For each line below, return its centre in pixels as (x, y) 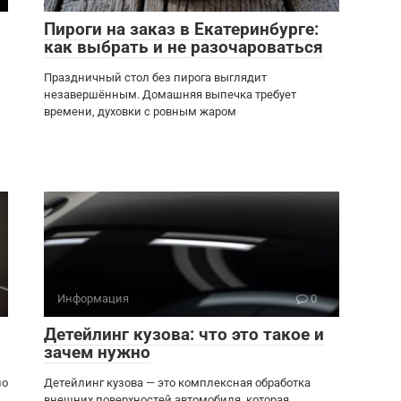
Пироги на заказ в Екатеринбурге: (181, 29)
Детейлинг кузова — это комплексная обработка (177, 383)
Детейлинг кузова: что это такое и (184, 334)
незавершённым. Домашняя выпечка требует (170, 94)
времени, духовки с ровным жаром (140, 111)
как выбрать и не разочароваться (183, 47)
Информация (93, 299)
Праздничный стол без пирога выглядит (155, 77)
